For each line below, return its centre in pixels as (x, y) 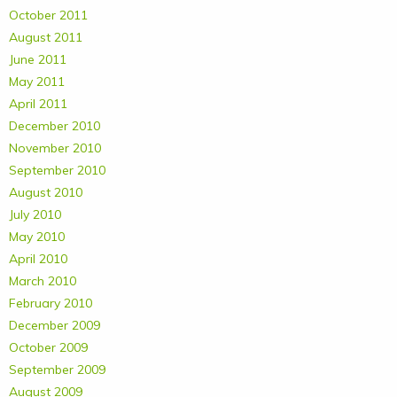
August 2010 (46, 192)
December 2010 (54, 126)
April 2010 (38, 259)
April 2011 (38, 104)
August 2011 (46, 37)
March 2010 (43, 281)
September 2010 (57, 170)
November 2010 (55, 148)
